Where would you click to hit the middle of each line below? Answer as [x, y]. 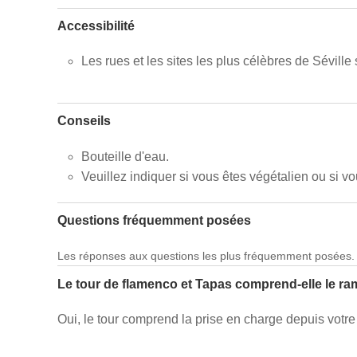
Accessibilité [96, 25]
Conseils [84, 121]
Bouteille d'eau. [125, 156]
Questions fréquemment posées [154, 221]
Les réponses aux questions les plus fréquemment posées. [206, 256]
